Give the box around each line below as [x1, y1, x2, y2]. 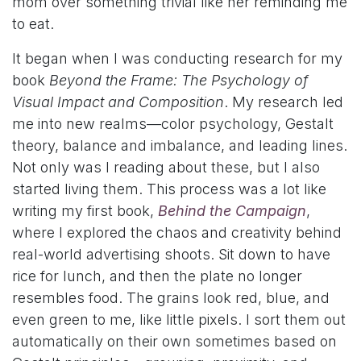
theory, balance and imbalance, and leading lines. [12, 137, 347, 155]
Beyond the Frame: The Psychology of [49, 72, 308, 89]
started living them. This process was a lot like [12, 180, 326, 198]
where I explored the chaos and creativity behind [12, 224, 342, 242]
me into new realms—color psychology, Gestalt [12, 115, 334, 133]
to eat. [12, 15, 54, 33]
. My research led [224, 93, 343, 111]
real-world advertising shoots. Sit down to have [12, 246, 330, 263]
